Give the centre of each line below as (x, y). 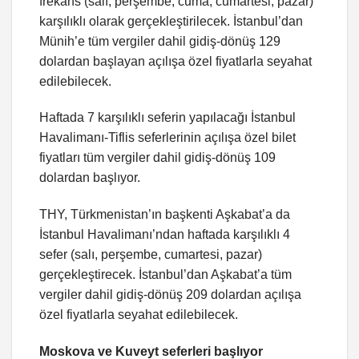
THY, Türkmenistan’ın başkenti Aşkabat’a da (165, 215)
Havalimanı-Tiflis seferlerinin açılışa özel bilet (167, 138)
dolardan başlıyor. (90, 178)
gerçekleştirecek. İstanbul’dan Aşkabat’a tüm (165, 275)
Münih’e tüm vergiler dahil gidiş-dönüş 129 (160, 41)
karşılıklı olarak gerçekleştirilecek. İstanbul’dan (171, 21)
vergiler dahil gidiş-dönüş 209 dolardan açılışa (170, 295)
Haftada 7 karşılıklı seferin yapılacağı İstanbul (167, 118)
